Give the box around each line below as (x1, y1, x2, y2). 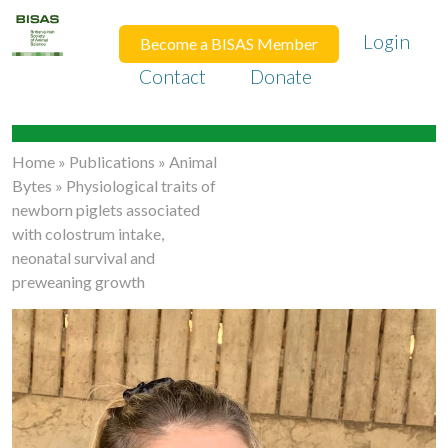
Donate (249, 65, 312, 88)
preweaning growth (12, 272, 145, 291)
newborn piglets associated (12, 200, 200, 219)
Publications (69, 152, 155, 171)
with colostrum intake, (12, 224, 164, 243)
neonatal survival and (12, 248, 155, 267)
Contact (138, 65, 206, 88)
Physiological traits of (66, 176, 216, 195)
